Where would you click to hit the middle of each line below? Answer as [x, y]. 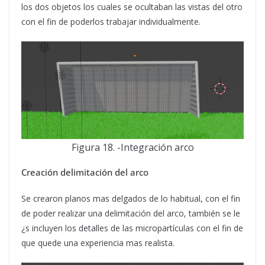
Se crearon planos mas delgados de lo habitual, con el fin [131, 198]
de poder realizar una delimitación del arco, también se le [131, 213]
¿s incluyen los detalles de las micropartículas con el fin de [132, 228]
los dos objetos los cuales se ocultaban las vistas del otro [132, 7]
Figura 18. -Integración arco [132, 147]
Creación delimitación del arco [85, 172]
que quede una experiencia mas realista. [98, 243]
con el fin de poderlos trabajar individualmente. [111, 22]
